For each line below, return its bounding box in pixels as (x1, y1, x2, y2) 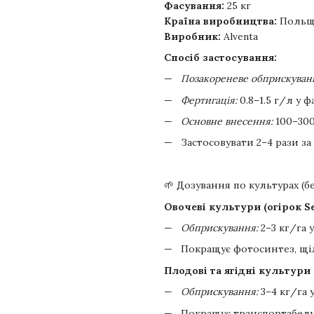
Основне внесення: (181, 115, 273, 128)
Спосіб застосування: (164, 50, 277, 64)
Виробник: (164, 29, 221, 43)
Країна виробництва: (164, 14, 277, 27)
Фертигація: (181, 93, 237, 107)
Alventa (221, 29, 258, 43)
